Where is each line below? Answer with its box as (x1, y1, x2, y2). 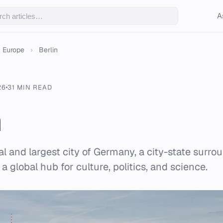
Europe (2, 45, 24, 54)
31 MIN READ (7, 83, 53, 92)
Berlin (39, 45, 58, 54)
